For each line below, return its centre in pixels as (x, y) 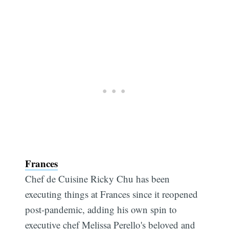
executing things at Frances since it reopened (112, 194)
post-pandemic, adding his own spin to (101, 209)
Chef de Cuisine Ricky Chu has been (98, 178)
